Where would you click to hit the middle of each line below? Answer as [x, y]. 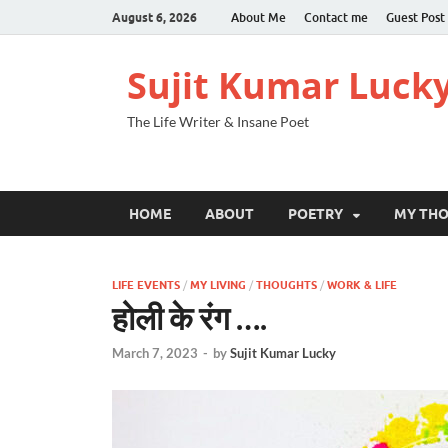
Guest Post [415, 17]
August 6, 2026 [154, 17]
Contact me [336, 17]
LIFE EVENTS [146, 285]
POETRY [315, 213]
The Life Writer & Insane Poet [218, 121]
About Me [258, 17]
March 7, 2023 [155, 353]
